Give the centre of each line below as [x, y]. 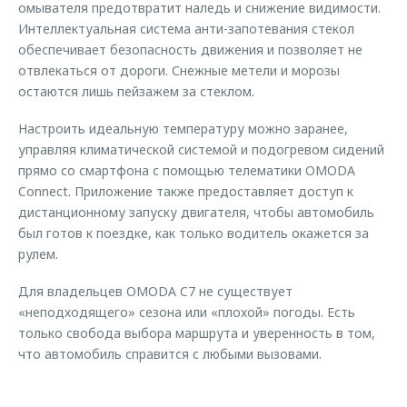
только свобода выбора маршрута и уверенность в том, [197, 333]
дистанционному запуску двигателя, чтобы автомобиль [196, 212]
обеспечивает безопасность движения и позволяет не [190, 50]
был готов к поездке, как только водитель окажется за [194, 233]
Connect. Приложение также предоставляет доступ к [186, 191]
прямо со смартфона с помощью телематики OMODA [187, 170]
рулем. [38, 254]
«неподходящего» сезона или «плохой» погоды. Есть [187, 312]
